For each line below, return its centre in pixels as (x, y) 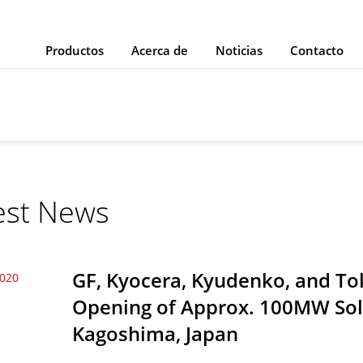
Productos (75, 50)
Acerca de (160, 50)
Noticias (239, 50)
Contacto (317, 50)
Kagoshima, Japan (156, 333)
